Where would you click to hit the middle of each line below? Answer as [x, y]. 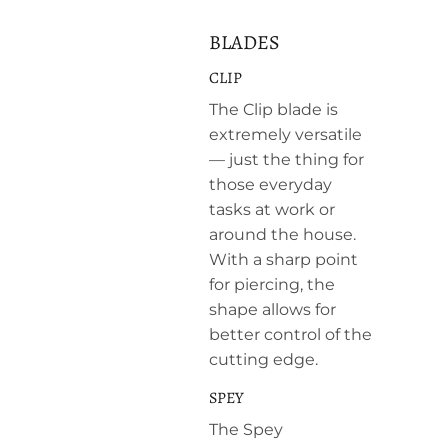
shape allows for [272, 309]
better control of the [290, 334]
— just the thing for [286, 159]
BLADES [244, 42]
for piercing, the [272, 284]
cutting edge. [263, 359]
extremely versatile [285, 134]
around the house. [282, 234]
